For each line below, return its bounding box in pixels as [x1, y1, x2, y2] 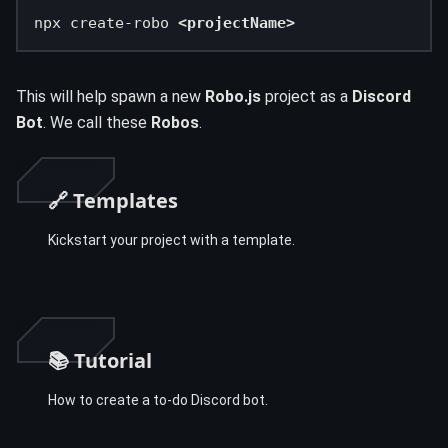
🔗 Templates [48, 186, 178, 214]
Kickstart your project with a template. [48, 231, 295, 248]
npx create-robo [34, 13, 178, 32]
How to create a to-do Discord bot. [48, 391, 268, 408]
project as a [261, 86, 352, 106]
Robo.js [205, 86, 261, 106]
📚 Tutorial [48, 346, 152, 374]
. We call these [43, 112, 151, 132]
